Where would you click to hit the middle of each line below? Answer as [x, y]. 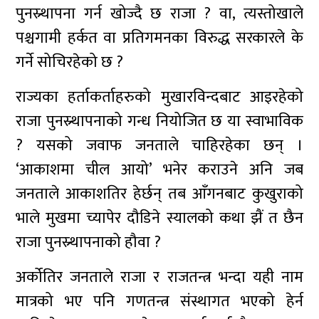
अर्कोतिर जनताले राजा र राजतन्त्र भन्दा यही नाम [159, 277]
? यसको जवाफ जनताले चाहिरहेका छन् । [159, 146]
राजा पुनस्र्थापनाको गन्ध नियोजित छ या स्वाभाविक [159, 121]
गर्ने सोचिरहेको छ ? [70, 62]
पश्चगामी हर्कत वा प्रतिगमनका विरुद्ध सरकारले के [159, 38]
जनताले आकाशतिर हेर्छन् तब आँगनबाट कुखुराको [159, 194]
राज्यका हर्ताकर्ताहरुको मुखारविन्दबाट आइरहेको [159, 97]
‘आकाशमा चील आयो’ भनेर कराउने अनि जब [159, 170]
